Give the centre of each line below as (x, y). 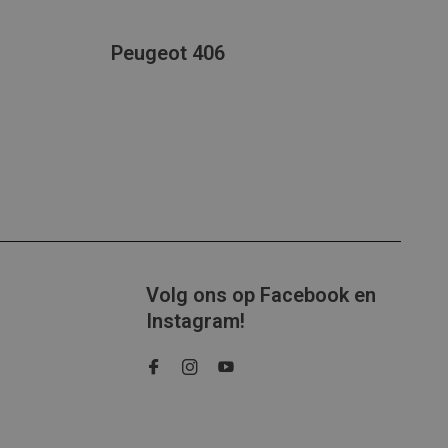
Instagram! (195, 321)
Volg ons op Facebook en (261, 295)
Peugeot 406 (168, 53)
